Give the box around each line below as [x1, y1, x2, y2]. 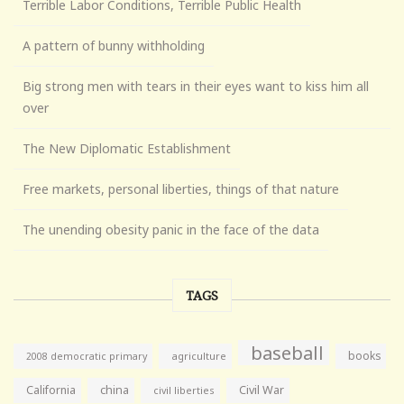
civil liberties [153, 382, 215, 397]
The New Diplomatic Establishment [23, 139, 231, 157]
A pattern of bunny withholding [23, 36, 205, 54]
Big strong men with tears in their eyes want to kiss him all [23, 77, 369, 95]
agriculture [171, 348, 226, 363]
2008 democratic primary [26, 349, 147, 363]
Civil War [239, 381, 284, 398]
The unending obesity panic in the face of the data [23, 220, 319, 238]
